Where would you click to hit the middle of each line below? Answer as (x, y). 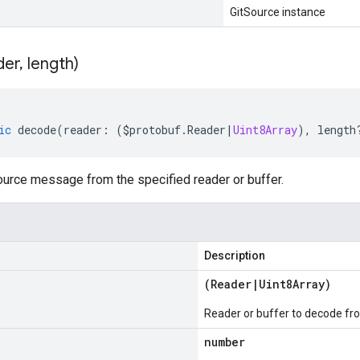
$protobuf (152, 130)
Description (235, 256)
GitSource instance (278, 12)
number (225, 342)
